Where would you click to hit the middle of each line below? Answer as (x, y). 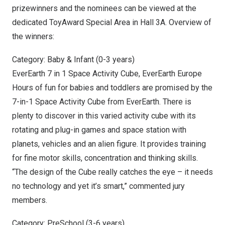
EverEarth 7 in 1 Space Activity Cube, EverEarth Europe (107, 74)
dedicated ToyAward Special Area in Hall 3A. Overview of (112, 22)
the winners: (33, 36)
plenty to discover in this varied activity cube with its (104, 116)
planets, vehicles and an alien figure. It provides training (109, 144)
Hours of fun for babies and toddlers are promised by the (112, 88)
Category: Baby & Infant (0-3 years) (73, 60)
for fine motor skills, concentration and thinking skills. (105, 158)
